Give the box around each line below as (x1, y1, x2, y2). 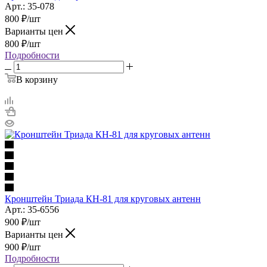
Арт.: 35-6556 (5, 204, 59, 215)
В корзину (16, 74, 58, 85)
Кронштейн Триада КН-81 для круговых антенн (5, 193, 201, 204)
